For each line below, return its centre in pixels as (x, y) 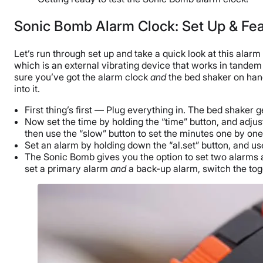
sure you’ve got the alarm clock (82, 77)
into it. (27, 88)
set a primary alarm (68, 168)
